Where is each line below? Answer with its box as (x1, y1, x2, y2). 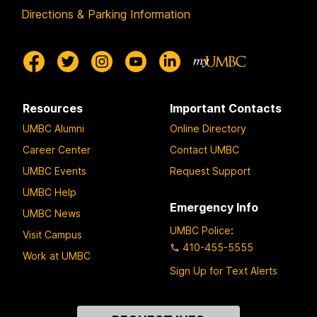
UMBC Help (23, 186, 76, 199)
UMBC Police (170, 224, 231, 236)
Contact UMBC (170, 144, 239, 156)
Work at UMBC (23, 250, 91, 263)
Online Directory (170, 122, 246, 135)
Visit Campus (23, 229, 82, 241)
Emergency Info (170, 200, 258, 215)
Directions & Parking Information (21, 7, 190, 21)
